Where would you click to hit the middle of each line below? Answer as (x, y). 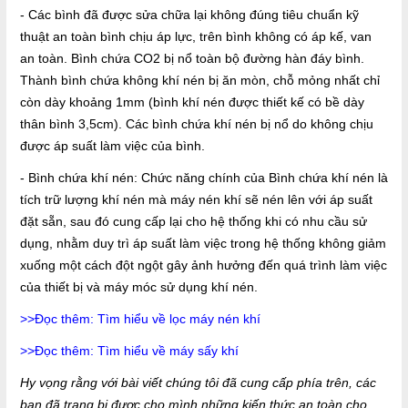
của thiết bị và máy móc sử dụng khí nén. (139, 287)
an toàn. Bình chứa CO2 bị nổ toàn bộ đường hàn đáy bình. (192, 59)
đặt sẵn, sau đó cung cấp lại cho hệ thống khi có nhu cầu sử (194, 222)
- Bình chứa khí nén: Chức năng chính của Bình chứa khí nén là (204, 178)
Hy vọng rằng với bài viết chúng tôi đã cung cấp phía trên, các (198, 383)
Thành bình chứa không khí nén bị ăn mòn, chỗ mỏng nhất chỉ (200, 81)
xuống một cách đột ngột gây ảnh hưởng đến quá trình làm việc (204, 265)
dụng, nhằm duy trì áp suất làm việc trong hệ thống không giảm (203, 244)
